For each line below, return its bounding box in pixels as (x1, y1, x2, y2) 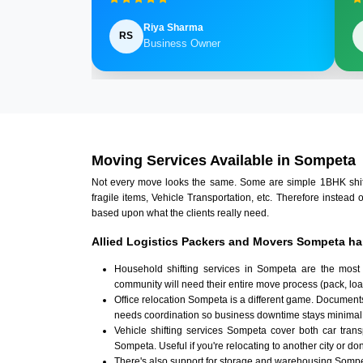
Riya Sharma (143, 22, 203, 34)
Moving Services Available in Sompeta (91, 152, 356, 169)
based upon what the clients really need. (91, 207, 269, 220)
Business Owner (143, 37, 220, 50)
